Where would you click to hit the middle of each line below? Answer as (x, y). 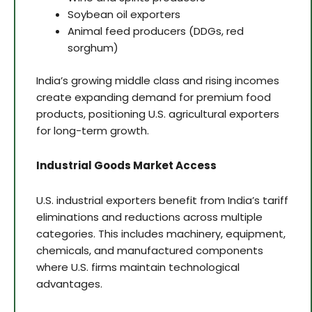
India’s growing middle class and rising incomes (158, 80)
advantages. (69, 284)
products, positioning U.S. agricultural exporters (158, 114)
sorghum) (93, 48)
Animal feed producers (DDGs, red (156, 31)
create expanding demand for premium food (154, 97)
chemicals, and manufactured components (150, 251)
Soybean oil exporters (124, 15)
